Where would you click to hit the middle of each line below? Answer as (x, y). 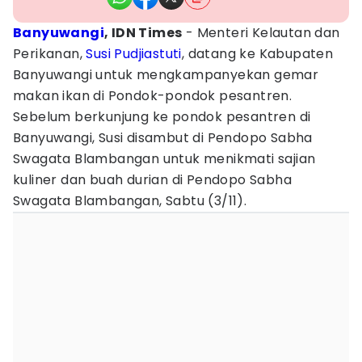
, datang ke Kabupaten (257, 54)
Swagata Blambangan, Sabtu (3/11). (130, 201)
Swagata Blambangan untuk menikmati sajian (164, 159)
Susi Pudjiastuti (134, 54)
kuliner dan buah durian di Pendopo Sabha (152, 180)
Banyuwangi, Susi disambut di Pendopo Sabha (163, 138)
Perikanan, (50, 54)
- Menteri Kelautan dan (261, 33)
